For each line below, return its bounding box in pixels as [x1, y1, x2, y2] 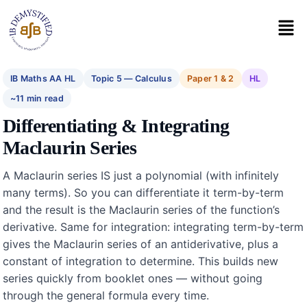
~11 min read [10, 93, 64, 103]
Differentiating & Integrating [3, 114, 230, 136]
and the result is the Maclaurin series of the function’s [3, 202, 280, 217]
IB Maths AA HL [10, 73, 76, 84]
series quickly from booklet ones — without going [3, 271, 262, 285]
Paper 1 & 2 [187, 73, 234, 84]
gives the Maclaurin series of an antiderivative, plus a [3, 236, 278, 251]
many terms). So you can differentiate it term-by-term [3, 185, 284, 199]
